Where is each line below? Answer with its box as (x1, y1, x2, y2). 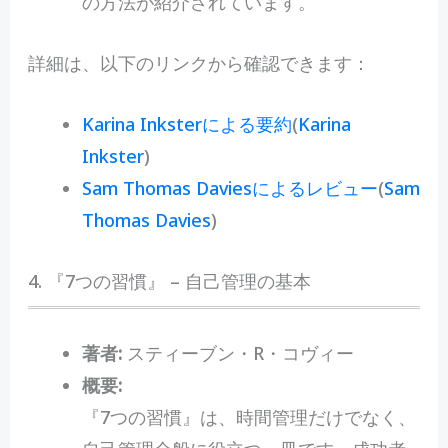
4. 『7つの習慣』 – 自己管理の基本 (27, 268, 311, 293)
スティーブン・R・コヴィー (121, 341, 354, 366)
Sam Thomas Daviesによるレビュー (81, 175, 378, 200)
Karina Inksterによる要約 (81, 111, 292, 136)
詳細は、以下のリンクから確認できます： (27, 50, 370, 75)
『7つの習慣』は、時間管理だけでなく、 (81, 405, 416, 430)
